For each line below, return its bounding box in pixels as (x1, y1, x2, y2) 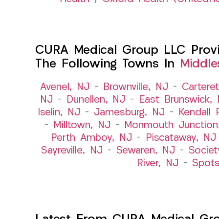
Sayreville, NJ (41, 146, 103, 156)
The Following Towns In (35, 58, 180, 70)
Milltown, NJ (53, 120, 110, 131)
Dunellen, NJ (66, 95, 125, 105)
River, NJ (136, 158, 178, 169)
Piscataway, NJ (146, 133, 216, 143)
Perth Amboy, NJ (51, 133, 132, 143)
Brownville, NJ (103, 82, 168, 92)
